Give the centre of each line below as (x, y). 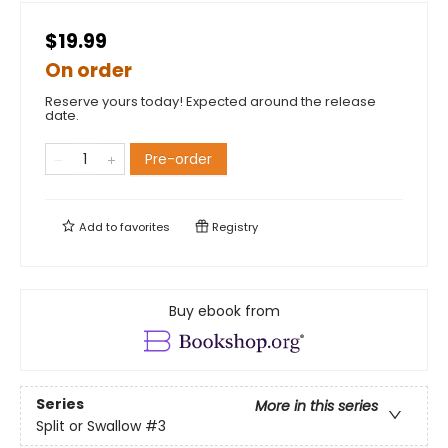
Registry (233, 226)
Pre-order (178, 158)
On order (88, 70)
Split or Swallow (88, 426)
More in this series (316, 406)
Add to (98, 226)
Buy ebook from (224, 310)
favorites (145, 226)
